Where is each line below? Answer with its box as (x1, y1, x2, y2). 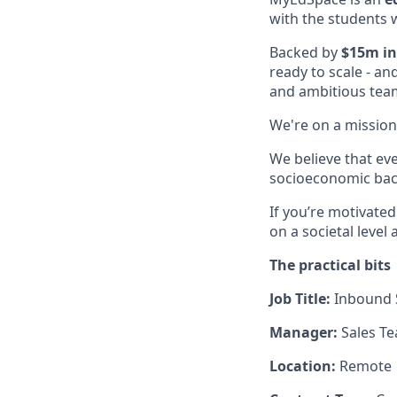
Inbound (334, 289, 392, 308)
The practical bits (269, 255, 391, 275)
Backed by (269, 43, 341, 62)
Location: (269, 356, 339, 376)
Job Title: (269, 289, 334, 308)
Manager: (269, 323, 341, 342)
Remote (339, 356, 392, 376)
